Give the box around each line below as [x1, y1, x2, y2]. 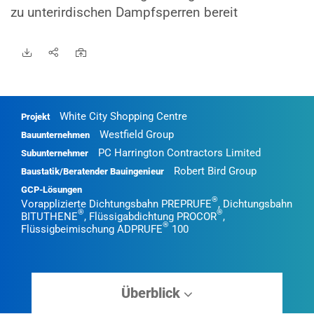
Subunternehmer [21, 148, 88, 158]
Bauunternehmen [21, 130, 90, 140]
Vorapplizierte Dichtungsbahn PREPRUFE [21, 198, 212, 210]
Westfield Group [100, 128, 174, 141]
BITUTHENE [21, 210, 78, 223]
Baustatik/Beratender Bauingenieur [21, 166, 164, 177]
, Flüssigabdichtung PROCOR [84, 210, 217, 223]
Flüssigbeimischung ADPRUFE [21, 223, 163, 235]
